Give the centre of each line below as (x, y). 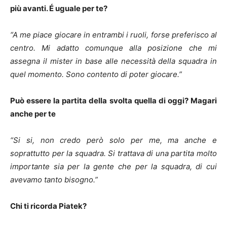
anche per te (33, 113)
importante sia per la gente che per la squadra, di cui (113, 166)
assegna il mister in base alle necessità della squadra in (113, 61)
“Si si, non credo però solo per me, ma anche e (113, 140)
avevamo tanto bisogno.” (54, 179)
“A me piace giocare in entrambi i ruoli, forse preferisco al (113, 34)
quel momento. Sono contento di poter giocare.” (96, 74)
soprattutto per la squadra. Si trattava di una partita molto (113, 153)
